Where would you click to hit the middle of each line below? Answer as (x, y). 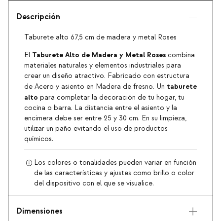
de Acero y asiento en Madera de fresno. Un (95, 87)
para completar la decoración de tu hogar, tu (111, 98)
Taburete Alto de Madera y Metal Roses (99, 55)
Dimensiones (39, 211)
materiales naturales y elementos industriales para (103, 66)
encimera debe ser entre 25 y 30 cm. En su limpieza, (105, 119)
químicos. (39, 139)
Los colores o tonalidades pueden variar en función (115, 163)
